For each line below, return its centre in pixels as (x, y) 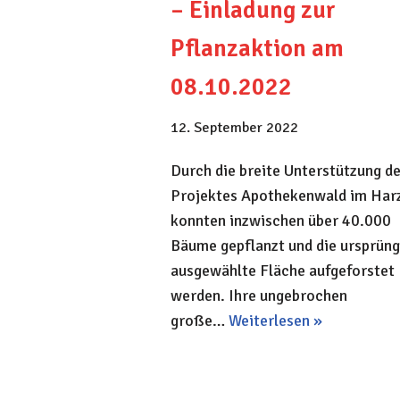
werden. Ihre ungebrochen (259, 296)
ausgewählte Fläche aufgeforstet (283, 271)
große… (200, 321)
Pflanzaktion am (257, 49)
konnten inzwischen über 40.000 (281, 221)
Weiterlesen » (275, 321)
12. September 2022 (234, 128)
